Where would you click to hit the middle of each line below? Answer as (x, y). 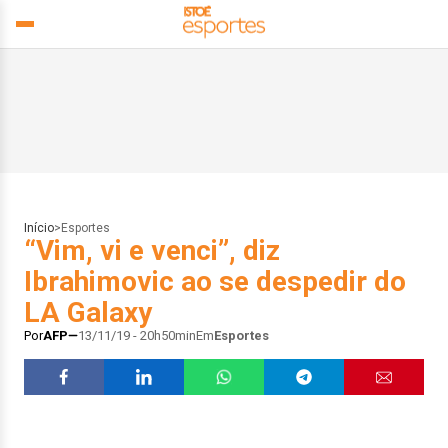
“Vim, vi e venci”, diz (152, 250)
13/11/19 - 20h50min (137, 335)
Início (39, 228)
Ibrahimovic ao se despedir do (215, 281)
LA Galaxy (88, 312)
